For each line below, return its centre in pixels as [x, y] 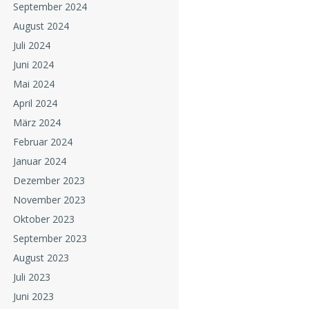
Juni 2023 [33, 297]
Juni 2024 [33, 65]
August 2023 [41, 258]
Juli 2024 [31, 46]
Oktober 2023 [43, 219]
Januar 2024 [39, 161]
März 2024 [37, 123]
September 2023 [50, 239]
